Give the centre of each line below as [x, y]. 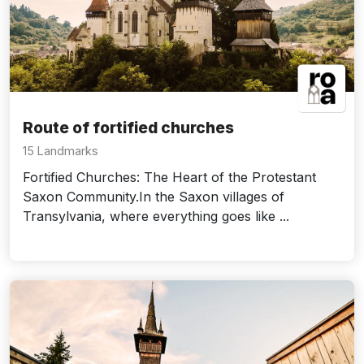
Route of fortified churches [128, 127]
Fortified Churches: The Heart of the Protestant [169, 177]
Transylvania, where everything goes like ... [156, 216]
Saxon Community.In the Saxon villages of [154, 196]
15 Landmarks [61, 150]
